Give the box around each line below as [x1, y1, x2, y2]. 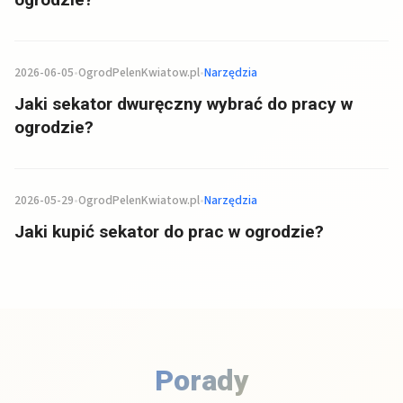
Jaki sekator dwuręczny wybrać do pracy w [14, 94, 353, 115]
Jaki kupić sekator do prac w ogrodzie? [14, 221, 324, 243]
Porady [154, 363, 249, 399]
